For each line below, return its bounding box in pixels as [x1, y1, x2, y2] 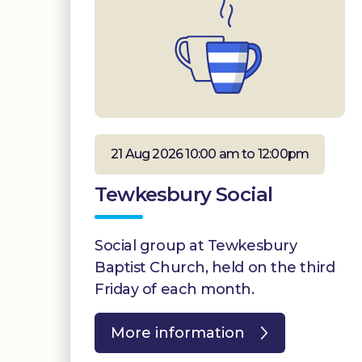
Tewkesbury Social [95, 182, 273, 206]
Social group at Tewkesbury [95, 236, 297, 255]
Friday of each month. [95, 280, 255, 298]
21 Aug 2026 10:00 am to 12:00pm [111, 145, 309, 162]
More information [111, 323, 245, 342]
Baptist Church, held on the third [95, 258, 335, 276]
